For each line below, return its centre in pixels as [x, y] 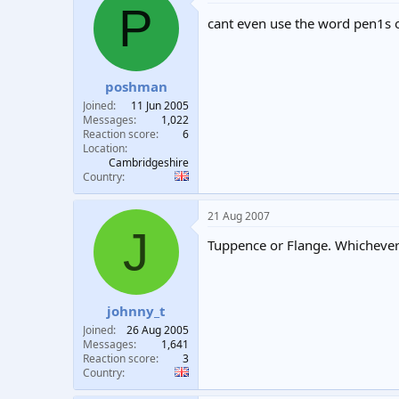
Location [104, 148]
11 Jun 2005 [160, 106]
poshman [136, 86]
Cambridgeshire [149, 163]
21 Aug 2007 [239, 216]
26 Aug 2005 [158, 330]
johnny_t [136, 310]
